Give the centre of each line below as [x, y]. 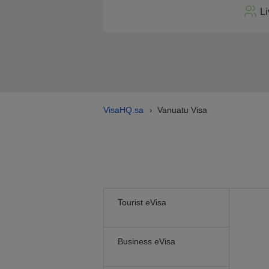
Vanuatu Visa [182, 110]
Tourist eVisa [142, 202]
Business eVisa [147, 241]
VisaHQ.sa [123, 110]
